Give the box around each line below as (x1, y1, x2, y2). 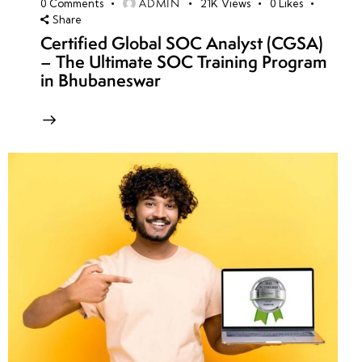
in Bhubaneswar (40, 69, 161, 93)
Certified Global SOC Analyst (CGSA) (40, 32, 323, 56)
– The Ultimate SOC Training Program (40, 50, 326, 74)
